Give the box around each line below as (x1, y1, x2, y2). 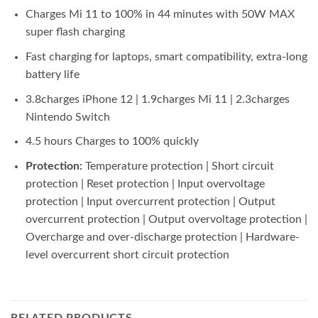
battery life (25, 69, 79, 81)
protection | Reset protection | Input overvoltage (25, 177, 265, 190)
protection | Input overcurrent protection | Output (25, 195, 275, 207)
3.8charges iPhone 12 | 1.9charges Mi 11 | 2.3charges (25, 93, 290, 105)
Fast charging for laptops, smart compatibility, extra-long (25, 51, 307, 63)
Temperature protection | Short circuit (82, 160, 274, 172)
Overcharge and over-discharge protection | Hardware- (25, 231, 300, 243)
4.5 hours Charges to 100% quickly (25, 136, 199, 148)
